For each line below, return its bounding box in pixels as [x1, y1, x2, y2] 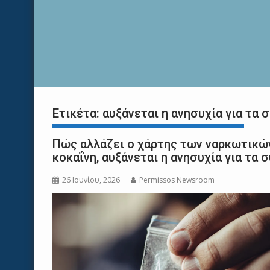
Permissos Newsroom [139, 175, 215, 185]
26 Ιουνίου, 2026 [62, 175, 120, 185]
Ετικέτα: [52, 106, 102, 121]
